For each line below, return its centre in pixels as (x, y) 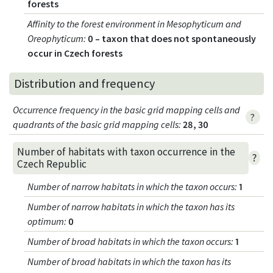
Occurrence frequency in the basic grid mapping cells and (127, 109)
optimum (46, 221)
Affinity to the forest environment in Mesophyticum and (135, 24)
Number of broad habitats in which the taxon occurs (129, 241)
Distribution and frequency (84, 84)
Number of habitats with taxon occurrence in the (126, 152)
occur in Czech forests (75, 53)
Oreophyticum (56, 39)
